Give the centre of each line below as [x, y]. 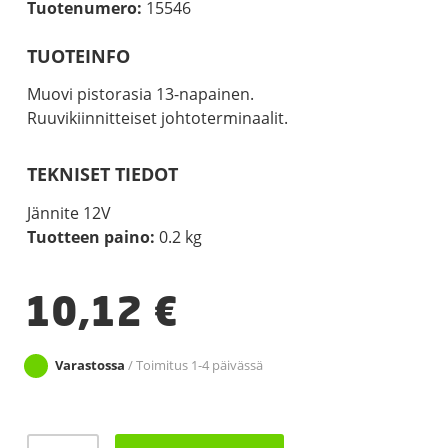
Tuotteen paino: [90, 236]
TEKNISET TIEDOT [102, 174]
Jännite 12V [68, 212]
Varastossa [89, 364]
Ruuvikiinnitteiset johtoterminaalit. [157, 118]
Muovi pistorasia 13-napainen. [140, 94]
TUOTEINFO [78, 56]
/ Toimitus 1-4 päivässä [193, 364]
